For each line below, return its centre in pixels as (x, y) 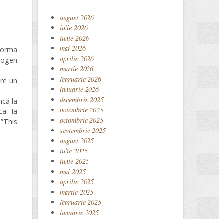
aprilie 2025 (77, 182)
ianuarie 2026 (79, 89)
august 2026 (77, 17)
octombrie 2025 (81, 120)
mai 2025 (73, 171)
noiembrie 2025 (81, 110)
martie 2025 (77, 192)
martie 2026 (77, 69)
